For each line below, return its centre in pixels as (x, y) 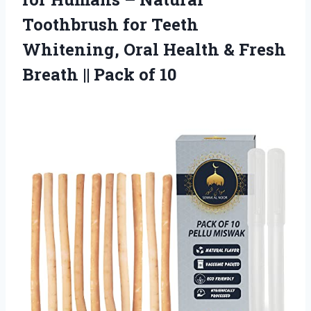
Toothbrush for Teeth (110, 24)
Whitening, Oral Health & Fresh (154, 49)
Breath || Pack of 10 (99, 74)
